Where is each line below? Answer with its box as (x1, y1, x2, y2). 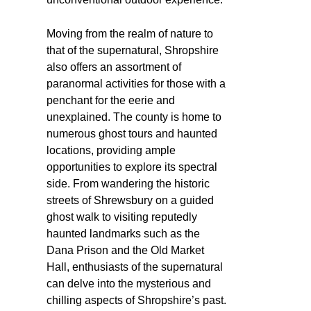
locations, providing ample (47, 144, 176, 156)
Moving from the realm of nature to (47, 27, 213, 40)
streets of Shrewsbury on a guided (47, 194, 214, 206)
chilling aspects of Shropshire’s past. (47, 294, 226, 306)
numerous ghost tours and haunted (47, 127, 217, 140)
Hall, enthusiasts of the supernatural (47, 260, 223, 273)
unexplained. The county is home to (47, 110, 221, 123)
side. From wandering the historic (47, 177, 210, 190)
